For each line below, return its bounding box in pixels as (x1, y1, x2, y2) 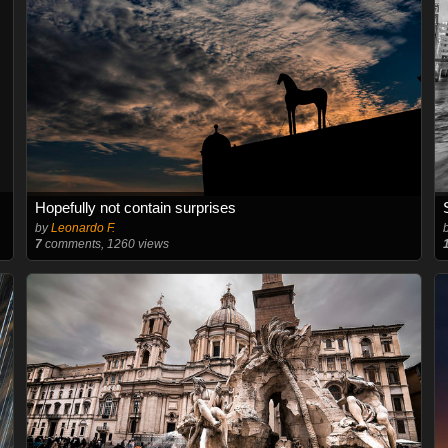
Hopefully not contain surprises (34, 199, 236, 216)
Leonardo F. (50, 221, 115, 235)
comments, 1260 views (41, 237, 169, 251)
